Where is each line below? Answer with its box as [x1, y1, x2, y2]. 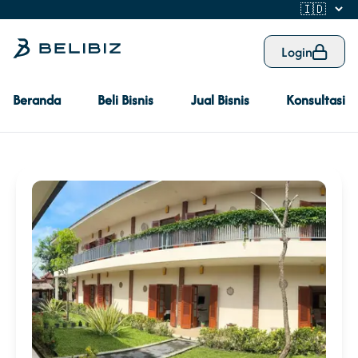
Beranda [13, 90, 61, 109]
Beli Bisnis [97, 90, 154, 109]
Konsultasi [285, 90, 345, 109]
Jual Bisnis [190, 90, 249, 109]
